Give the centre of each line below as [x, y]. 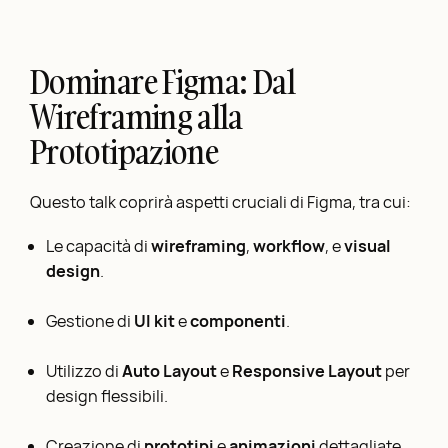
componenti [238, 321]
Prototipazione [124, 152]
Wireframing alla [136, 117]
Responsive [279, 371]
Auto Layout [170, 371]
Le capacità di [99, 246]
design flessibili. [107, 396]
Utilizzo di [84, 371]
